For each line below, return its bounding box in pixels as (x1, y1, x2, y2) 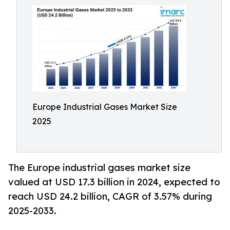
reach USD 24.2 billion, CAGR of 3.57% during (8, 190, 212, 202)
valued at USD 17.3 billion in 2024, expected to (8, 176, 220, 188)
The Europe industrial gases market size (8, 162, 190, 174)
